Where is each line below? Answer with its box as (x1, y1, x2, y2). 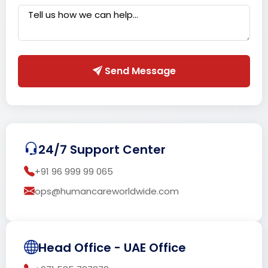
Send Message (102, 63, 176, 78)
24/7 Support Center (38, 141, 166, 158)
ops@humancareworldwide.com (35, 184, 179, 197)
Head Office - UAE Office (38, 239, 186, 256)
